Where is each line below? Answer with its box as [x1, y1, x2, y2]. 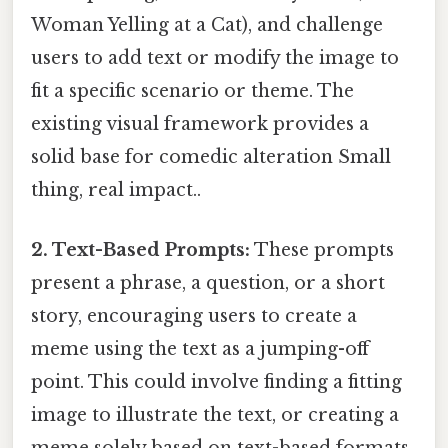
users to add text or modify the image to [31, 47, 399, 70]
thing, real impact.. [31, 179, 201, 202]
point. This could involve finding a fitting [31, 370, 402, 393]
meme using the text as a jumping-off [31, 337, 369, 360]
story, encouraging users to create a [31, 304, 357, 327]
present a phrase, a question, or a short [31, 271, 385, 294]
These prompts [250, 238, 394, 261]
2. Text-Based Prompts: [31, 238, 250, 261]
